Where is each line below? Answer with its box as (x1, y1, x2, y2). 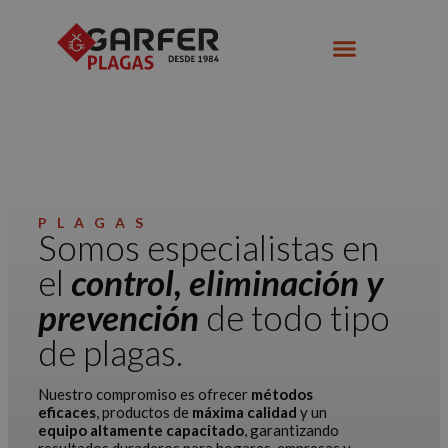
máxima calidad (192, 403, 297, 421)
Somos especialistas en (38, 226, 379, 268)
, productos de (96, 403, 192, 421)
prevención (38, 296, 206, 338)
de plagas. (38, 331, 183, 373)
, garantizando (244, 421, 339, 439)
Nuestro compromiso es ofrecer (38, 385, 251, 403)
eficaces (38, 403, 96, 421)
